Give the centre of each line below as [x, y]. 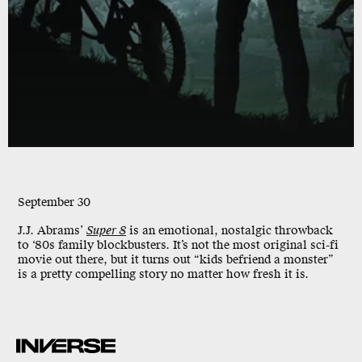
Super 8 [106, 231]
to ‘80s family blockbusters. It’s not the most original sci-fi [178, 246]
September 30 [54, 203]
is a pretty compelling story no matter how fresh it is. [163, 275]
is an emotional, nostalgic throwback [229, 231]
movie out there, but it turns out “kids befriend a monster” [176, 260]
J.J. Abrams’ [52, 231]
